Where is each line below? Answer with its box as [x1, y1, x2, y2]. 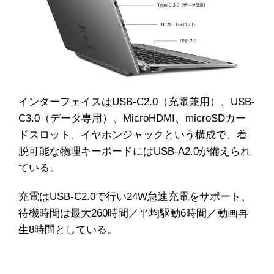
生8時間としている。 [18, 223, 117, 235]
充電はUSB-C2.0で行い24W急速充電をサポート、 [18, 190, 251, 202]
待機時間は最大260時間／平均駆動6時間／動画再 [18, 207, 248, 219]
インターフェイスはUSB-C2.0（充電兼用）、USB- [18, 95, 255, 108]
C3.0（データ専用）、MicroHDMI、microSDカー [18, 112, 246, 124]
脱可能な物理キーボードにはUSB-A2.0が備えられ [18, 145, 251, 157]
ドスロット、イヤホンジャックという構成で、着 [18, 128, 247, 141]
